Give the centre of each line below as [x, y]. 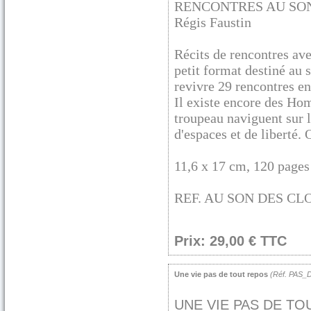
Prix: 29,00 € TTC [230, 241]
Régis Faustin [213, 22]
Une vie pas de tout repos [221, 274]
